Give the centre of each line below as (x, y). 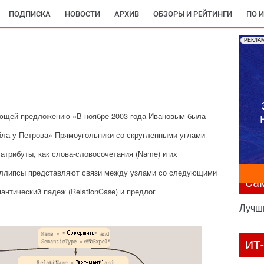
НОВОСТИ (82, 14)
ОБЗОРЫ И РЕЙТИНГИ (193, 14)
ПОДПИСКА (30, 14)
